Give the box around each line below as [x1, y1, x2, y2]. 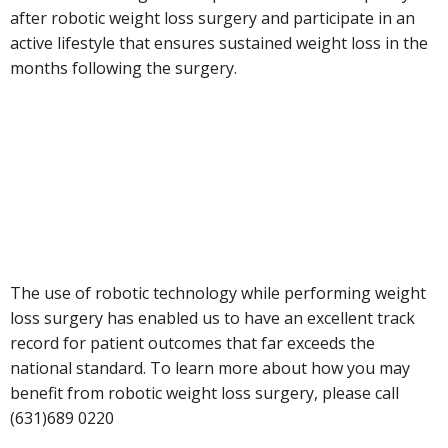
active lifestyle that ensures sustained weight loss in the [10, 32, 428, 55]
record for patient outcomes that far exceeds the [10, 332, 375, 355]
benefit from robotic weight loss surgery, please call [10, 382, 399, 405]
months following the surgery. [10, 57, 237, 80]
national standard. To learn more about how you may [10, 357, 410, 380]
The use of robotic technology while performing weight [10, 282, 426, 305]
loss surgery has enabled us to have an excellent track [10, 307, 415, 330]
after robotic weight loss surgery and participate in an [10, 7, 415, 30]
